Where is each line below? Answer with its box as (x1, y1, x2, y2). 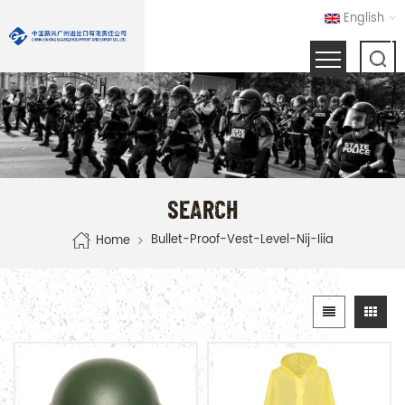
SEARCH (167, 193, 238, 224)
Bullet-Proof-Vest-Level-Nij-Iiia (151, 230, 334, 250)
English (344, 9, 384, 28)
